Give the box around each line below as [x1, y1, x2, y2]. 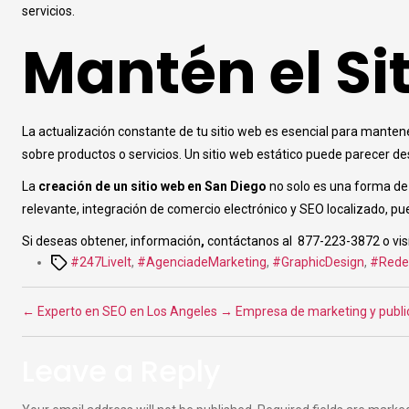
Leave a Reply [22, 350, 221, 392]
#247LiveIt [70, 254, 131, 269]
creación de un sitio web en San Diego [38, 178, 267, 194]
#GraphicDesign [272, 254, 364, 269]
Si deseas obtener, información [22, 233, 201, 248]
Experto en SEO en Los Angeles [37, 303, 217, 319]
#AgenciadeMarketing [137, 254, 267, 269]
